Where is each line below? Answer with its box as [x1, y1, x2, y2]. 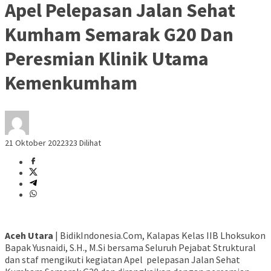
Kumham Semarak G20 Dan [5, 22, 233, 47]
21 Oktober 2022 [5, 137, 65, 149]
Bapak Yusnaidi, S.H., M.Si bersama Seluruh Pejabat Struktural [5, 241, 256, 254]
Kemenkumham [5, 70, 137, 95]
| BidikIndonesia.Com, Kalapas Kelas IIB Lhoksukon [53, 229, 266, 242]
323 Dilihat [65, 137, 101, 149]
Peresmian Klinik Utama [5, 46, 209, 71]
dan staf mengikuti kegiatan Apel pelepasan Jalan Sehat [5, 253, 240, 266]
